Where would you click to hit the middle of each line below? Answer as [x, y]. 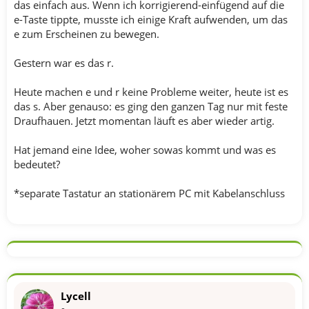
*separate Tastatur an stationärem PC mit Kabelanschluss [149, 193]
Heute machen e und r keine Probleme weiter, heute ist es [151, 91]
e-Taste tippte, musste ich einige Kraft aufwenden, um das [151, 19]
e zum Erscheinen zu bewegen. [87, 33]
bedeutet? [37, 164]
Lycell [76, 296]
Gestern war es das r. [64, 62]
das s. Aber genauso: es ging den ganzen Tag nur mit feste [151, 106]
